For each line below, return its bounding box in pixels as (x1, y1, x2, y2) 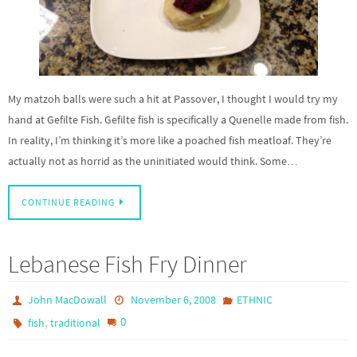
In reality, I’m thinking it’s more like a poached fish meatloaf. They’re (8, 132, 331, 147)
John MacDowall (28, 292, 108, 308)
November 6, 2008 (130, 292, 216, 308)
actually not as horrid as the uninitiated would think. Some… (8, 153, 298, 168)
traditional (50, 316, 101, 331)
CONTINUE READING (22, 197, 115, 209)
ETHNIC (236, 292, 273, 308)
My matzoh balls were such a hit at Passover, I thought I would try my (8, 91, 338, 106)
